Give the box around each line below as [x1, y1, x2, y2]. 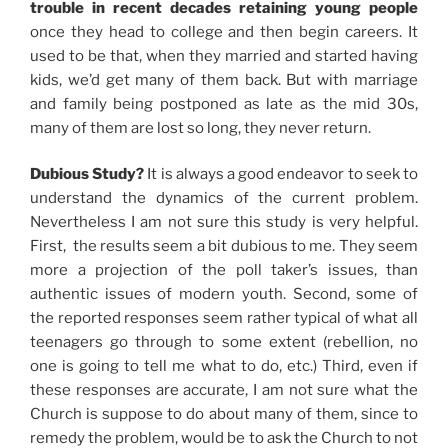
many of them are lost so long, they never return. [30, 118, 371, 137]
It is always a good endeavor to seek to [147, 165, 419, 184]
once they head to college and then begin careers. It [30, 22, 418, 41]
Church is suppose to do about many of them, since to [30, 405, 418, 424]
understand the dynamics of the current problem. [30, 189, 418, 208]
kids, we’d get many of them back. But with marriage [30, 70, 418, 89]
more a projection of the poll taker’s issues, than [30, 261, 418, 280]
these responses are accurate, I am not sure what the [30, 381, 418, 400]
